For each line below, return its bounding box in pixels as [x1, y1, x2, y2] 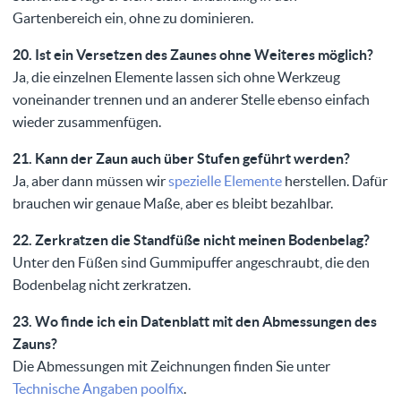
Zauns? [13, 336, 57, 353]
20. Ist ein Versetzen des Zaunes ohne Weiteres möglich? [13, 47, 373, 64]
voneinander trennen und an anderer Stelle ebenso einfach [13, 91, 370, 108]
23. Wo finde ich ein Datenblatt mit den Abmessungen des [13, 313, 377, 330]
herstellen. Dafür [282, 173, 388, 190]
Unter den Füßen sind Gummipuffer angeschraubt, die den [13, 254, 370, 271]
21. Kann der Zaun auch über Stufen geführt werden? [13, 150, 350, 167]
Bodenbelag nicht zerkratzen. [13, 277, 191, 294]
